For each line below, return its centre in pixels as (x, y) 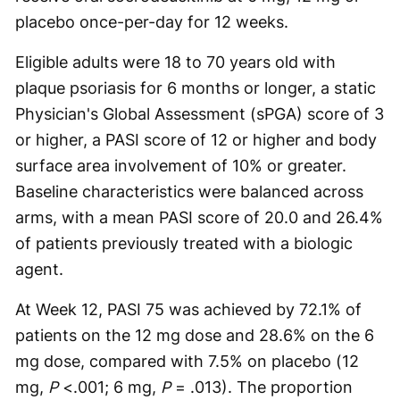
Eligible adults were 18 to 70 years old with (175, 62)
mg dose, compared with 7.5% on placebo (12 (187, 361)
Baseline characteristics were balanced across (189, 192)
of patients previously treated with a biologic (184, 243)
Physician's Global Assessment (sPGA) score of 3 (200, 114)
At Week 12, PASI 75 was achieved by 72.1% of (188, 309)
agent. (39, 269)
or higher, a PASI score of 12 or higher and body (196, 140)
